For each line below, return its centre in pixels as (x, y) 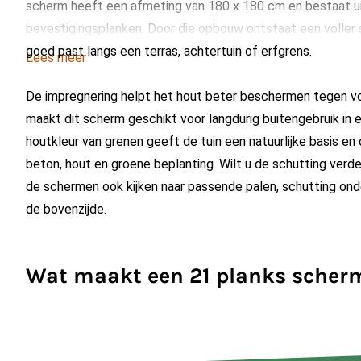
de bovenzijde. (66, 209)
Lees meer (56, 58)
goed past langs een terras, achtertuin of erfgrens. (169, 51)
